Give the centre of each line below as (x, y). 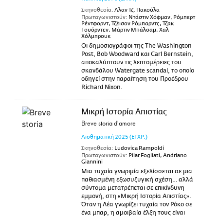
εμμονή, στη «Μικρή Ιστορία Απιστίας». (136, 196)
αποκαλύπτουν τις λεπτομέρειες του (131, 62)
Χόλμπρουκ (96, 36)
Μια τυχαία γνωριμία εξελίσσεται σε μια (136, 171)
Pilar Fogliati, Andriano (157, 155)
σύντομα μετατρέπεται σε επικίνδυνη (133, 188)
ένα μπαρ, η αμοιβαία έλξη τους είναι (133, 213)
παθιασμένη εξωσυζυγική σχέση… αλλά (137, 180)
